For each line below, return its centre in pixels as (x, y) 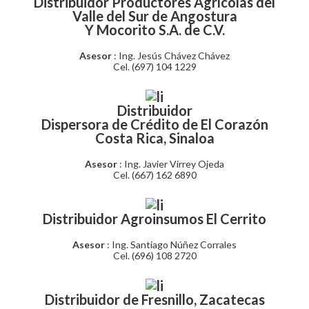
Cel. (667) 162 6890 (154, 175)
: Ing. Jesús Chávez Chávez (172, 56)
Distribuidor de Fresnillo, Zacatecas (154, 299)
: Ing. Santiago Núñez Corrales (172, 245)
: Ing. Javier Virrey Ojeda (172, 164)
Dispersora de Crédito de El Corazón (154, 124)
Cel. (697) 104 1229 (154, 67)
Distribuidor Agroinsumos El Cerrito (154, 219)
